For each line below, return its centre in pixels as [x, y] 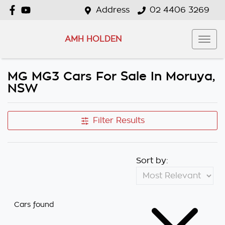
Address [113, 10]
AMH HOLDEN [93, 39]
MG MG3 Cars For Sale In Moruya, [111, 76]
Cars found [34, 204]
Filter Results [119, 121]
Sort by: [152, 161]
